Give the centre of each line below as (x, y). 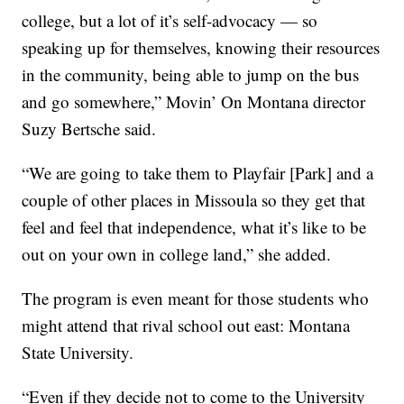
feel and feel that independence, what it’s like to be (194, 227)
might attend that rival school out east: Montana (186, 326)
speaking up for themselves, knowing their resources (201, 48)
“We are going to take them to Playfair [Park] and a (198, 173)
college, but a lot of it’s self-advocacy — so (170, 21)
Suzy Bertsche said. (89, 129)
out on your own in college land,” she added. (177, 254)
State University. (78, 353)
